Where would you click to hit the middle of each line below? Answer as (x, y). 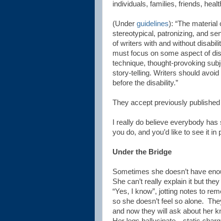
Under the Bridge (142, 152)
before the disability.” (145, 83)
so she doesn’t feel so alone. (158, 201)
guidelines (153, 24)
